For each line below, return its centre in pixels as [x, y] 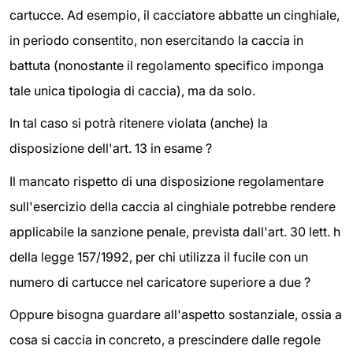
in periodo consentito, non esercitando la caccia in [156, 40]
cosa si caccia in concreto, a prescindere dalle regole [165, 340]
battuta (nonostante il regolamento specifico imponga [167, 65]
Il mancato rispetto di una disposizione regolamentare [167, 181]
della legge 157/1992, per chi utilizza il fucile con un [159, 256]
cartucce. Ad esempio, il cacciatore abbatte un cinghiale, [175, 15]
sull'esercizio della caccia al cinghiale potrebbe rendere [173, 206]
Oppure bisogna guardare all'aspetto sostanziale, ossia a [176, 315]
